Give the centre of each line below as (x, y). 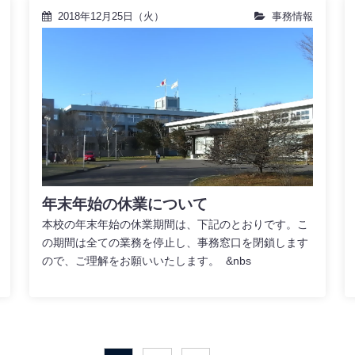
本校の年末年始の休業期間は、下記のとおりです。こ (175, 225)
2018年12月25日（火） (111, 17)
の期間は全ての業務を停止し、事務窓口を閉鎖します (175, 243)
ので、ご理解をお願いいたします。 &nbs (146, 261)
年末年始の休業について (124, 204)
